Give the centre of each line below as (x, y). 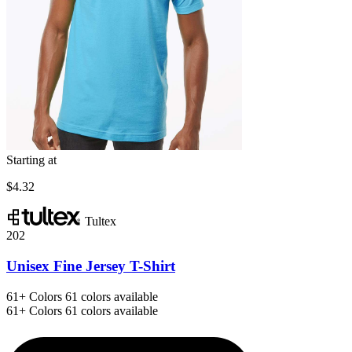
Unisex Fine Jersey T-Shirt (91, 266)
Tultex (101, 222)
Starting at (31, 160)
